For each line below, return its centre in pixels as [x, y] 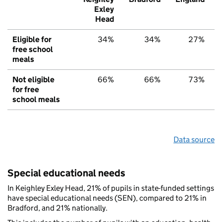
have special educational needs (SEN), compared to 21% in [107, 198]
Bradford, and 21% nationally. [57, 208]
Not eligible [33, 80]
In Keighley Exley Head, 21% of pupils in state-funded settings [111, 188]
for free [26, 90]
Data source [194, 140]
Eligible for [32, 40]
